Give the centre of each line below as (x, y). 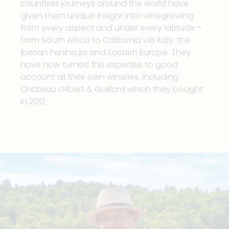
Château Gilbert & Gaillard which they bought (112, 89)
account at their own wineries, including (99, 77)
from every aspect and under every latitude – (111, 28)
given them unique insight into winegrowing (107, 16)
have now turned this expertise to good (99, 65)
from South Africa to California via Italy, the (105, 40)
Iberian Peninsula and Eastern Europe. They (106, 53)
